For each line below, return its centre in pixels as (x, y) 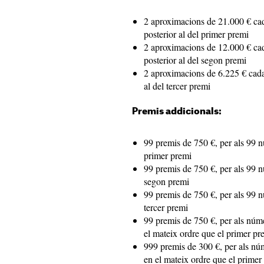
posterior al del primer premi (196, 34)
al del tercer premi (177, 86)
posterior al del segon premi (195, 60)
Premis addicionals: (177, 112)
